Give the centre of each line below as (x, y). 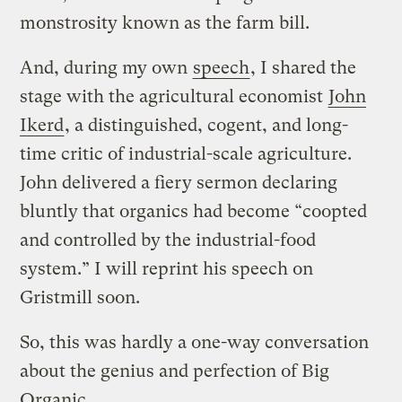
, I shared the (304, 67)
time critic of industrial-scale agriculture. (186, 153)
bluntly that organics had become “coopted (194, 211)
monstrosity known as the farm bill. (165, 22)
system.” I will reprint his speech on (167, 268)
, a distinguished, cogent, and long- (207, 125)
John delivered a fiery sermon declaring (179, 182)
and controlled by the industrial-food (168, 240)
